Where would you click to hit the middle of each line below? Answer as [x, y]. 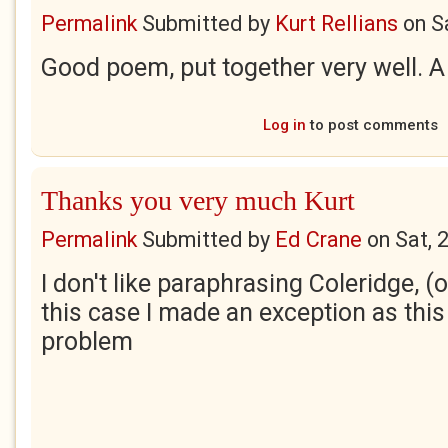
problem [87, 341]
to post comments [371, 125]
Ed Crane [318, 239]
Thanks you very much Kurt [198, 200]
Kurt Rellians [336, 23]
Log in [284, 125]
